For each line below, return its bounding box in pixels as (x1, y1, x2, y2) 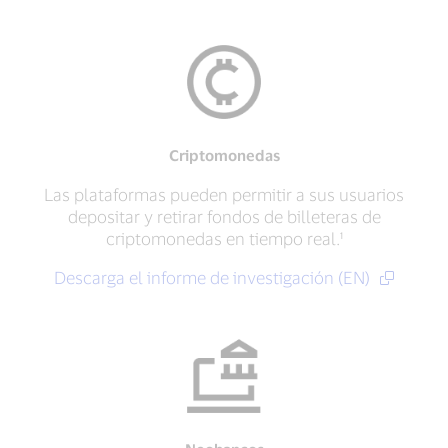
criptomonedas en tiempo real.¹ (105, 228, 343, 248)
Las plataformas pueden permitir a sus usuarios (44, 184, 404, 204)
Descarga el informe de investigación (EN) (53, 267, 374, 287)
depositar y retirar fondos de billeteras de (67, 206, 381, 226)
